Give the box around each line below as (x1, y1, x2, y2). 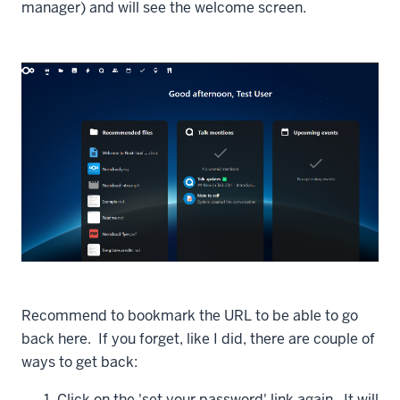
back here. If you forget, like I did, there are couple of (21, 329, 375, 349)
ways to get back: (21, 353, 137, 372)
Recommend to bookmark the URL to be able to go (21, 306, 358, 326)
